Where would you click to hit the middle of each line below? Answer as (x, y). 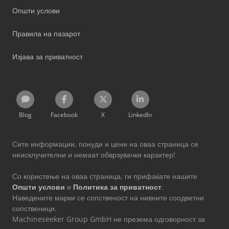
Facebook (64, 114)
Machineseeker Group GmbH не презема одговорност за (109, 219)
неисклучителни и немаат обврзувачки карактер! (94, 154)
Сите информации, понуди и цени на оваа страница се (105, 144)
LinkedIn (140, 114)
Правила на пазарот (46, 33)
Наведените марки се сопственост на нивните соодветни (108, 197)
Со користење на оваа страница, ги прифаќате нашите (105, 176)
